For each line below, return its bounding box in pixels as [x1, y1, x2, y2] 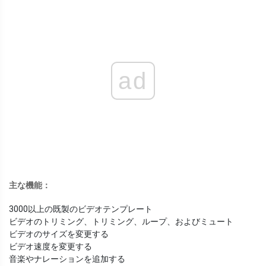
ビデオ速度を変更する [9, 242, 92, 252]
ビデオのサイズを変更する [9, 229, 109, 239]
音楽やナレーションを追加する [9, 254, 125, 264]
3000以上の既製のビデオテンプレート [9, 204, 153, 214]
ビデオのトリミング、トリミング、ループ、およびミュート [9, 217, 233, 227]
